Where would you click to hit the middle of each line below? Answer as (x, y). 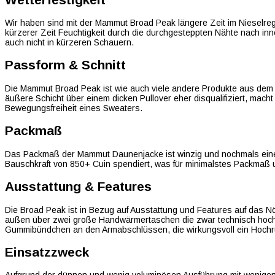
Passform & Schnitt (65, 65)
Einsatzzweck (47, 252)
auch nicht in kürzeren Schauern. (69, 43)
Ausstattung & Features (78, 187)
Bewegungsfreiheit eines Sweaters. (74, 108)
